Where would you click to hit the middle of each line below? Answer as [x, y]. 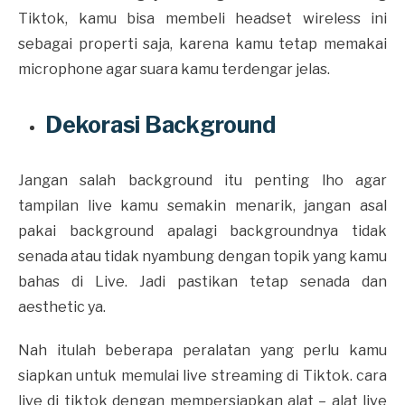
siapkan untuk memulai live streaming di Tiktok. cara [202, 375]
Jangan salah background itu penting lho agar [202, 180]
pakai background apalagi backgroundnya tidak [202, 231]
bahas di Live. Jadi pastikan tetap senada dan [202, 281]
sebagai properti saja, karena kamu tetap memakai [202, 43]
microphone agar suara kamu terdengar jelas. [175, 69]
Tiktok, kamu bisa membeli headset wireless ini [202, 18]
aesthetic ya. [63, 306]
